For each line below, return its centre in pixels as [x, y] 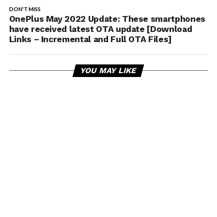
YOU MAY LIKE [109, 71]
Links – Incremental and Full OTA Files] [90, 39]
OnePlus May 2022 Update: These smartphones [107, 19]
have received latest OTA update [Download [101, 29]
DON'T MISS [25, 9]
